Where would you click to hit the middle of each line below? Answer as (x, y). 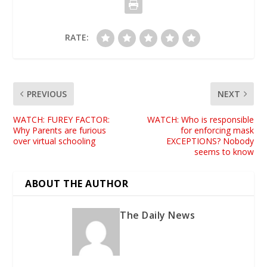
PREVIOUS (47, 94)
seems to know (224, 151)
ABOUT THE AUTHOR (77, 183)
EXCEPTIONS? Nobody (210, 141)
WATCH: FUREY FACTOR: (62, 119)
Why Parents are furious (60, 130)
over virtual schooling (55, 141)
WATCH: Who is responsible (200, 119)
